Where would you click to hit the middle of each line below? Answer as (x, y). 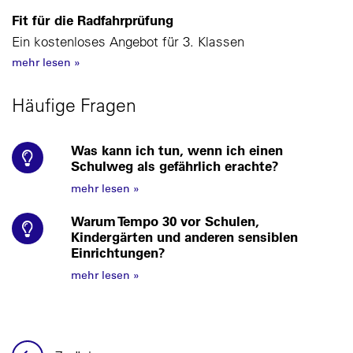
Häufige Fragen (74, 105)
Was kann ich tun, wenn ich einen (176, 150)
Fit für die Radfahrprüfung (93, 19)
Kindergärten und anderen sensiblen (184, 237)
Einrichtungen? (118, 253)
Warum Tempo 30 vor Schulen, (165, 221)
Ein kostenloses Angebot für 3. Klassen (128, 41)
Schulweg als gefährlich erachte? (175, 166)
